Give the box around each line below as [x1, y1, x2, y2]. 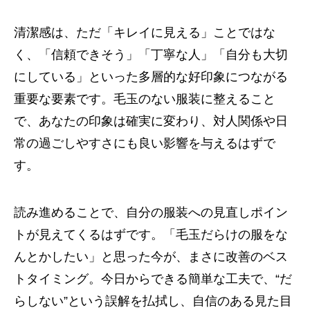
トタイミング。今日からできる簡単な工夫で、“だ [14, 272, 292, 286]
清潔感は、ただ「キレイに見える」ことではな [14, 26, 275, 39]
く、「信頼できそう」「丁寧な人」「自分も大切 [14, 48, 288, 62]
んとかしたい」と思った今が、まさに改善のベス [14, 250, 288, 264]
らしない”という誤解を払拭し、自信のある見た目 [14, 294, 292, 308]
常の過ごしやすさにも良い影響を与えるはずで [14, 136, 275, 150]
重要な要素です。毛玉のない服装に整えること [14, 92, 275, 106]
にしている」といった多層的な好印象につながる [14, 70, 288, 84]
